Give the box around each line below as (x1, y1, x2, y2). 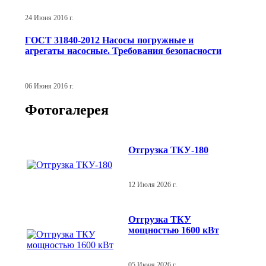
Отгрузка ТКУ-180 (128, 144, 208, 155)
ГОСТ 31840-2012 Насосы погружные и (25, 35, 194, 46)
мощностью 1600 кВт (128, 224, 219, 235)
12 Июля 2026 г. (128, 180, 177, 188)
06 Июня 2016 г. (25, 82, 74, 90)
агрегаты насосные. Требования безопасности (25, 46, 221, 56)
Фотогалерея (25, 102, 109, 118)
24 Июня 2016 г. (25, 14, 74, 21)
